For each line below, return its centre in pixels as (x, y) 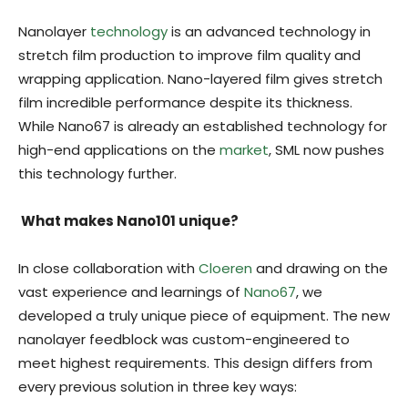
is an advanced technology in (269, 31)
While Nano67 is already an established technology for (203, 126)
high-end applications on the (119, 149)
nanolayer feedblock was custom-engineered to (184, 339)
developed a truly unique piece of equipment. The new (204, 315)
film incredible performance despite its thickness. (185, 102)
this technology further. (97, 173)
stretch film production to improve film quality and (189, 55)
